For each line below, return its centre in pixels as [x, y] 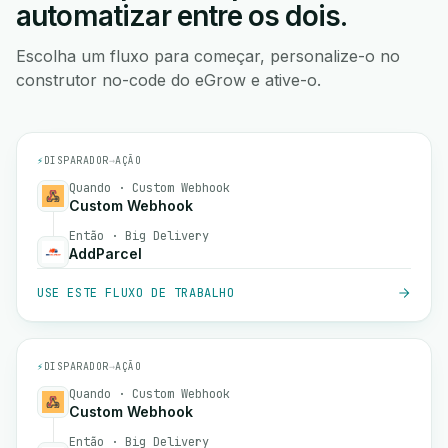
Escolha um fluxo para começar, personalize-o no [208, 56]
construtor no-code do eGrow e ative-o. [168, 80]
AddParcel [105, 253]
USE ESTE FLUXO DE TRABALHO [136, 293]
